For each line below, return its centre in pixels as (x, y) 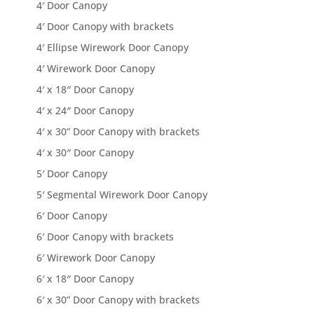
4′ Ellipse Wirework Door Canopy (113, 48)
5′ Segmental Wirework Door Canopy (122, 195)
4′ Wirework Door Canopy (96, 69)
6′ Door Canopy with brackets (105, 237)
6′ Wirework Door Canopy (96, 258)
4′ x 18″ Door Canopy (86, 90)
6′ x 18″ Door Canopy (86, 279)
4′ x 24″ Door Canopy (86, 111)
